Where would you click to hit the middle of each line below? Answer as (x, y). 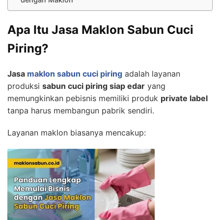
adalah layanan (151, 73)
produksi (25, 86)
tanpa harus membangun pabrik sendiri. (81, 110)
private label (184, 98)
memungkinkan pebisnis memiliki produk (84, 98)
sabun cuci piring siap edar (94, 86)
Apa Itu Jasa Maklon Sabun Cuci (100, 29)
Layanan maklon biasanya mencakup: (77, 132)
